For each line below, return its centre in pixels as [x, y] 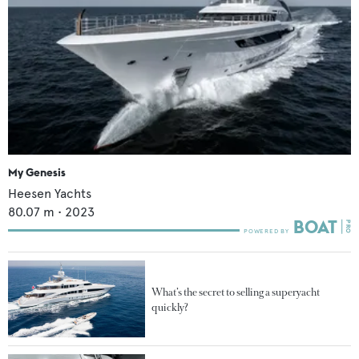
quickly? [170, 308]
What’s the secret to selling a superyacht [236, 292]
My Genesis [37, 172]
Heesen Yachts [50, 194]
